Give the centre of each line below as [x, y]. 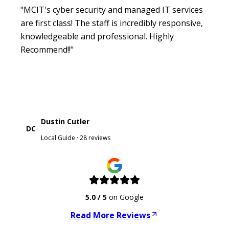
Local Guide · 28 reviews [76, 138]
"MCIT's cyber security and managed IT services [112, 9]
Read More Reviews [110, 215]
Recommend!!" [47, 49]
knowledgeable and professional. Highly [97, 36]
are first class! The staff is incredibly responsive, [112, 23]
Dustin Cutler [65, 121]
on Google [125, 197]
